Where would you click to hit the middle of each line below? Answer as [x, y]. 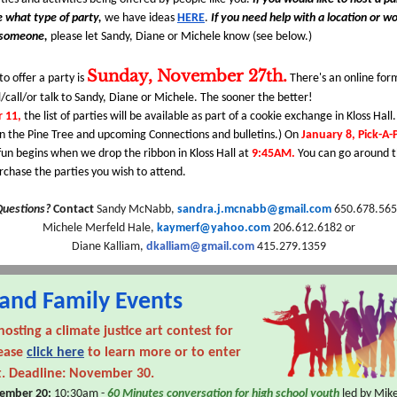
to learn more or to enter [163, 353]
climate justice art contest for [143, 331]
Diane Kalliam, [109, 247]
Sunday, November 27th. [187, 76]
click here [55, 353]
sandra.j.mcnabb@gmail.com [254, 210]
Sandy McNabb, [136, 210]
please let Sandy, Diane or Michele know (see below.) [183, 37]
